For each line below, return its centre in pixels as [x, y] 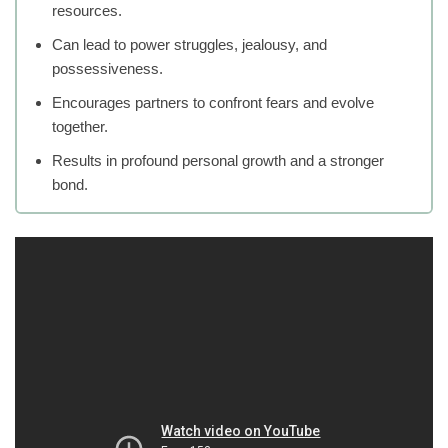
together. [80, 127]
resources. [87, 11]
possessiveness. [107, 69]
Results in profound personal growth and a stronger [218, 161]
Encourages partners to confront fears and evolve [213, 103]
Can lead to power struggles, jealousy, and [189, 45]
